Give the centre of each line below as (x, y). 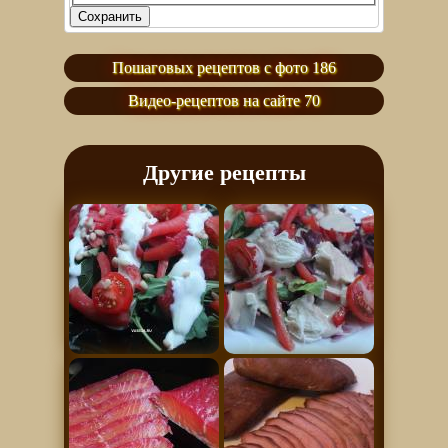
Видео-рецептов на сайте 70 (224, 101)
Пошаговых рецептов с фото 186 (224, 68)
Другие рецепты (224, 173)
